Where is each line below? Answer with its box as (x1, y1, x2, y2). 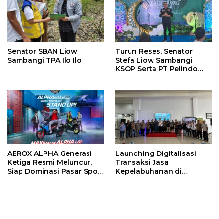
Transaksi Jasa (115, 157, 169, 167)
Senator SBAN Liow (7, 46, 77, 56)
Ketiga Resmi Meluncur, (7, 157, 92, 167)
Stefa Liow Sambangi (115, 55, 193, 65)
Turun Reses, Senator (115, 46, 193, 56)
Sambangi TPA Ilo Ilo (7, 55, 82, 65)
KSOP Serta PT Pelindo (115, 64, 197, 73)
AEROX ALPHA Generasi (7, 149, 92, 158)
